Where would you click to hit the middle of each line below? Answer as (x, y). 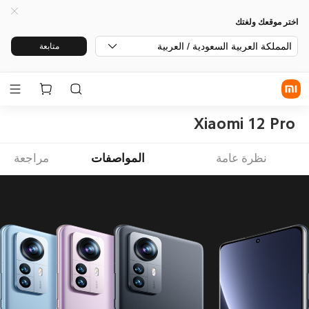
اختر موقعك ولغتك (267, 21)
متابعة (49, 46)
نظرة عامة (241, 159)
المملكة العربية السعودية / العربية (225, 46)
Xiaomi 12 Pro (245, 123)
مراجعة (31, 159)
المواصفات (118, 159)
